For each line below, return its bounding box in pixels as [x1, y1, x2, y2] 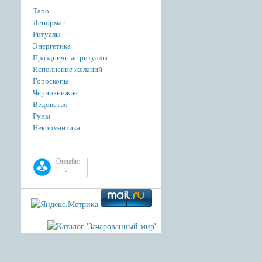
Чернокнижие [33, 88, 78, 97]
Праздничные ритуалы [33, 53, 108, 62]
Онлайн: [56, 157, 80, 166]
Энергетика [33, 42, 71, 50]
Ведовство [33, 100, 68, 109]
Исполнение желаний [33, 65, 102, 74]
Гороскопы [33, 77, 69, 85]
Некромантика [33, 123, 80, 132]
